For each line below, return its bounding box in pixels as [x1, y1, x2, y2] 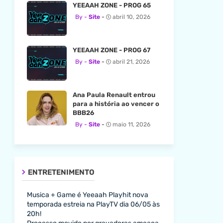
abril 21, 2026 [112, 58, 150, 65]
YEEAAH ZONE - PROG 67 [72, 46, 150, 54]
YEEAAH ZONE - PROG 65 [72, 1, 151, 9]
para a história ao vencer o [72, 100, 159, 108]
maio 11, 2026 [112, 120, 150, 128]
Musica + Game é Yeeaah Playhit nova [26, 190, 148, 199]
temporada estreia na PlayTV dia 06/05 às [26, 200, 160, 209]
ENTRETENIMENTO [27, 167, 95, 177]
